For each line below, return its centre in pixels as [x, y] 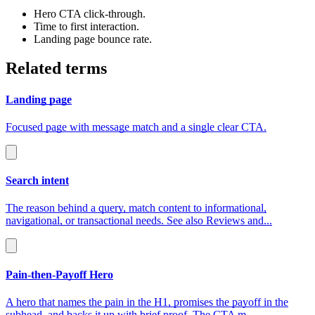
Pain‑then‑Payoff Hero [59, 274]
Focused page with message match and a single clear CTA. [136, 127]
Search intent [37, 181]
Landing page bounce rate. [93, 39]
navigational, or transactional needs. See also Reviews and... [139, 221]
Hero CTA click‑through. [90, 13]
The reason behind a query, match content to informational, [136, 208]
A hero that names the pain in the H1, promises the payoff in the [147, 302]
